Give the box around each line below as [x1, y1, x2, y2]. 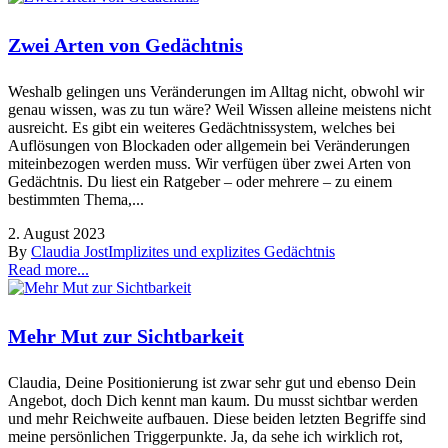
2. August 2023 [8, 225, 105, 243]
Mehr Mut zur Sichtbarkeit [8, 324, 244, 347]
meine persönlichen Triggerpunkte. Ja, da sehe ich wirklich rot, [8, 428, 403, 446]
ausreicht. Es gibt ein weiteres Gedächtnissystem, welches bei [8, 119, 395, 137]
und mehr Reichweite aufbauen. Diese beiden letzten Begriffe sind [8, 410, 426, 428]
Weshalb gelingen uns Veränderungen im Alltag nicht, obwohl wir [8, 83, 424, 101]
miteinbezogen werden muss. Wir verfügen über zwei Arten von [8, 155, 411, 173]
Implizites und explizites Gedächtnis [108, 243, 335, 261]
